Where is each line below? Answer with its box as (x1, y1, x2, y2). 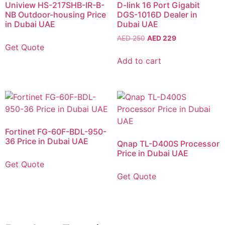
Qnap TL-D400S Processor (117, 138, 219, 149)
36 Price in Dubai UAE (5, 136, 88, 146)
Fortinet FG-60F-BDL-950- (5, 126, 106, 137)
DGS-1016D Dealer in (117, 9, 197, 20)
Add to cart (117, 55, 161, 66)
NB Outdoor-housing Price (5, 9, 106, 20)
